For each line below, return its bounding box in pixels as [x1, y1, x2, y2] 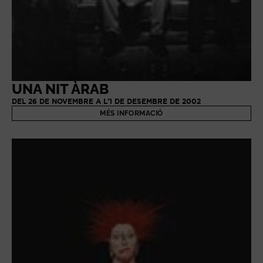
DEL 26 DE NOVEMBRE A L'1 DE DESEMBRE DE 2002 [12, 97, 201, 105]
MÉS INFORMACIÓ [100, 109, 163, 117]
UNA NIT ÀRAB [12, 80, 109, 97]
